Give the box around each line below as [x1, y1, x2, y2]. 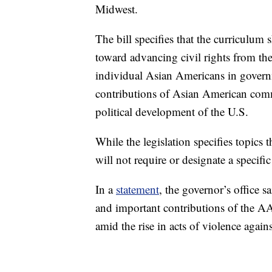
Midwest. [95, 1, 138, 17]
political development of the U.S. [95, 104, 248, 120]
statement [116, 182, 159, 197]
